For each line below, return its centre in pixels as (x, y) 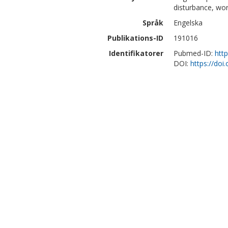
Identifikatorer (136, 53)
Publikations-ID (135, 38)
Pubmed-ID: (194, 53)
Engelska (188, 23)
